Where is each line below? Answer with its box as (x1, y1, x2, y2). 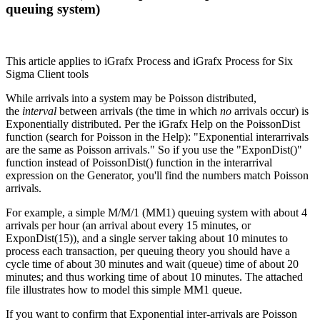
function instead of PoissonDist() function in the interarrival (6, 156, 272, 169)
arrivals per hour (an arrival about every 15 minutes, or (6, 219, 251, 231)
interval (22, 104, 56, 117)
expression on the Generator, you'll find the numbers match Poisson (6, 169, 309, 181)
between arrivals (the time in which (56, 104, 220, 117)
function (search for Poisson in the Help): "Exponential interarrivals (6, 130, 309, 143)
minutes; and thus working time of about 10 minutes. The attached (6, 270, 303, 283)
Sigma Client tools (6, 67, 89, 80)
